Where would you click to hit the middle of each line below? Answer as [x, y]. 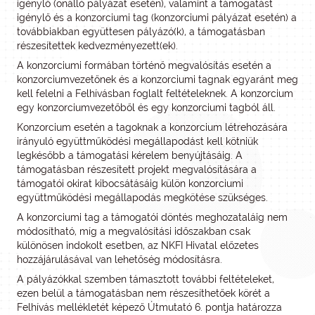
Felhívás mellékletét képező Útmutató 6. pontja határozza [149, 307]
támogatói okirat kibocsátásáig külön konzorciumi [130, 184]
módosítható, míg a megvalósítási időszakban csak [134, 231]
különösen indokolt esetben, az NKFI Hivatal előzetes [138, 245]
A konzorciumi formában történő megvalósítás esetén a [144, 65]
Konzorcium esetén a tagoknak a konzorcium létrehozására [152, 127]
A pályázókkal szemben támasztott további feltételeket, [146, 279]
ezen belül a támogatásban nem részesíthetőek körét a [143, 293]
